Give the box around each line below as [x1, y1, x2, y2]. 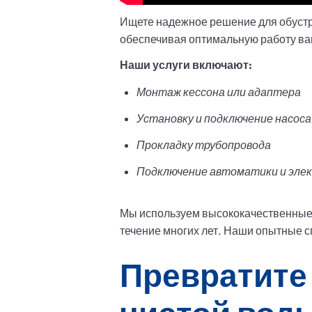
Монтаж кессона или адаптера [136, 85, 301, 99]
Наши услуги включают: [120, 58, 252, 72]
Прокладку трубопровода [136, 138, 271, 152]
